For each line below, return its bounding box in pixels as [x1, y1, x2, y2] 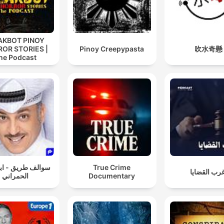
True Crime [93, 163, 131, 172]
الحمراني [2, 171, 29, 180]
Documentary [88, 171, 135, 180]
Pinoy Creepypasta [79, 44, 144, 53]
